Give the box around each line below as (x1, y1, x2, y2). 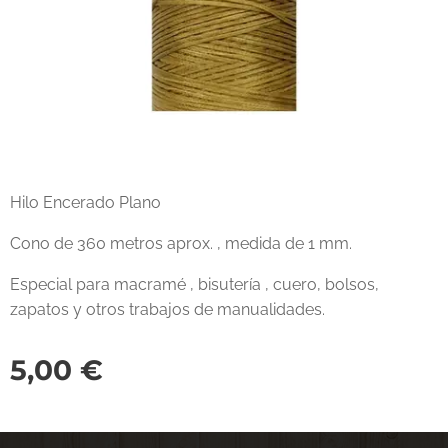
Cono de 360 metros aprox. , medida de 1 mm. (10, 234, 352, 253)
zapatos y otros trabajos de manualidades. (10, 300, 325, 319)
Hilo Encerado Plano (10, 193, 161, 212)
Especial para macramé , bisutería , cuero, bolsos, (10, 275, 379, 294)
